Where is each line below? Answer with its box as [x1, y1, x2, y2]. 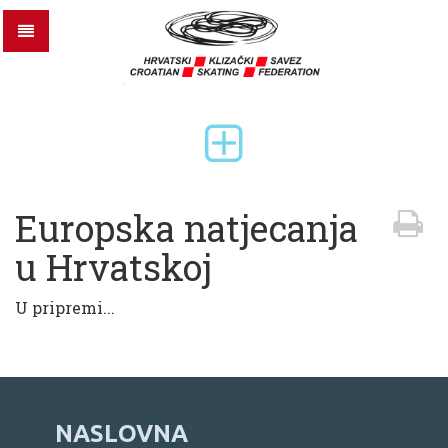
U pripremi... [15, 296, 115, 318]
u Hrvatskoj [15, 242, 212, 291]
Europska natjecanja [15, 203, 358, 252]
